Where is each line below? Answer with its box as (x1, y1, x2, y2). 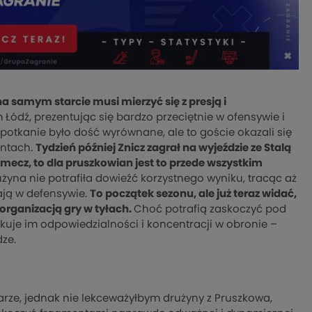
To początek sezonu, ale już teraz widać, (90, 188, 297, 199)
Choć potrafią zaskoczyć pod (134, 203, 286, 214)
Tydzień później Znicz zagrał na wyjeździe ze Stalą (36, 142, 291, 153)
